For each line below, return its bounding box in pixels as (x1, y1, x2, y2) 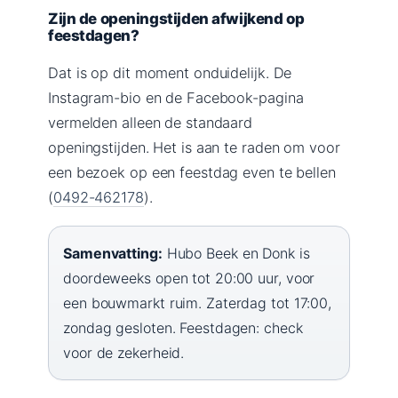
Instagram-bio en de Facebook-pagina (48, 88, 304, 107)
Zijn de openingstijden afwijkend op (48, 9, 305, 28)
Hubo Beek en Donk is (162, 243, 310, 262)
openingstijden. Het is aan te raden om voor (48, 138, 340, 156)
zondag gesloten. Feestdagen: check (63, 318, 303, 337)
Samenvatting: (63, 243, 163, 262)
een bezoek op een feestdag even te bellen (48, 163, 336, 181)
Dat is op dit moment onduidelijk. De (48, 63, 292, 82)
